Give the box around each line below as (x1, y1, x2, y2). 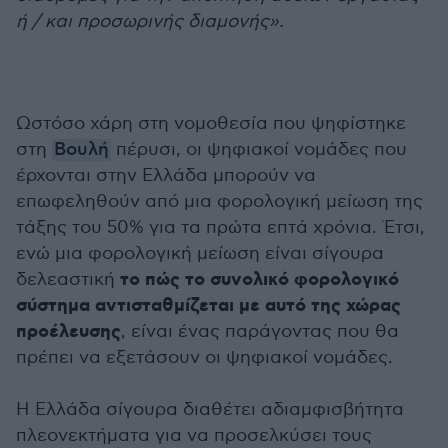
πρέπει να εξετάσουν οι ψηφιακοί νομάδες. (16, 347, 393, 368)
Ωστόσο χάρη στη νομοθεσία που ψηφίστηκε (16, 113, 406, 134)
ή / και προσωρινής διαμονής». (16, 11, 284, 32)
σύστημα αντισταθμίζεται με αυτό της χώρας (16, 294, 401, 318)
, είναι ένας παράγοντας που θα (121, 321, 399, 342)
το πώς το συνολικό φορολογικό (120, 268, 399, 292)
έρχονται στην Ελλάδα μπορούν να (16, 165, 316, 186)
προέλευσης (16, 320, 121, 344)
